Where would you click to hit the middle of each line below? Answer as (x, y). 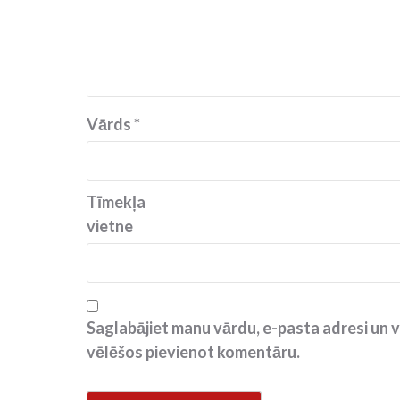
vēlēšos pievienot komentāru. (193, 352)
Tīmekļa (116, 202)
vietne (110, 226)
